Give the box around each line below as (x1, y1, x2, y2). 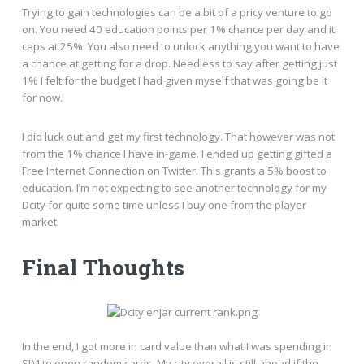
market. (21, 214, 59, 229)
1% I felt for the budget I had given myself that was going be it (21, 73, 327, 89)
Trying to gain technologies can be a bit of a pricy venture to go (21, 5, 332, 20)
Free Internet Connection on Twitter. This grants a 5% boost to (21, 162, 327, 178)
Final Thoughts (21, 253, 184, 282)
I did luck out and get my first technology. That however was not (21, 128, 335, 144)
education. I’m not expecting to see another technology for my (21, 180, 327, 195)
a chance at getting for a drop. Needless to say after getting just (21, 56, 337, 71)
